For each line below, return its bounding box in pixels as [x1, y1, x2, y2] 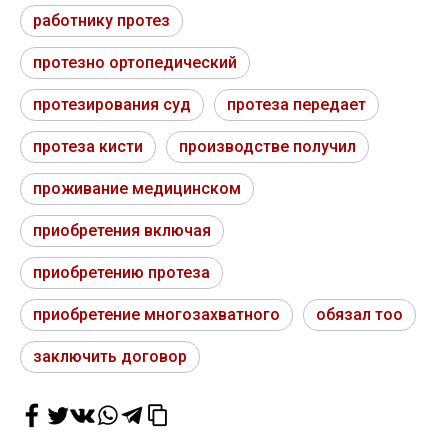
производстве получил [179, 137, 356, 157]
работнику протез [33, 11, 170, 31]
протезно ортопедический [33, 53, 237, 73]
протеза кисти [33, 137, 143, 157]
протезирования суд [33, 95, 191, 115]
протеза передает [227, 95, 366, 115]
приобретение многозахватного [33, 305, 280, 325]
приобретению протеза [33, 263, 210, 283]
